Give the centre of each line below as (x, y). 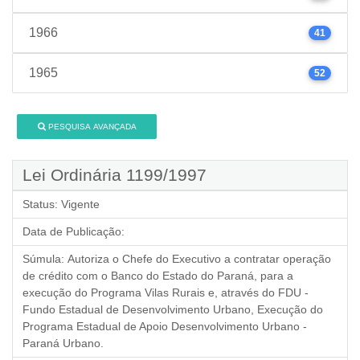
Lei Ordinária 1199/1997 (115, 175)
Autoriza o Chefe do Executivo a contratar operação (199, 259)
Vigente (80, 204)
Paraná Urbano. (63, 343)
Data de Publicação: (74, 231)
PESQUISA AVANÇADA (92, 127)
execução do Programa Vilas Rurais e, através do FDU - (166, 292)
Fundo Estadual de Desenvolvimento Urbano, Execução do (173, 309)
